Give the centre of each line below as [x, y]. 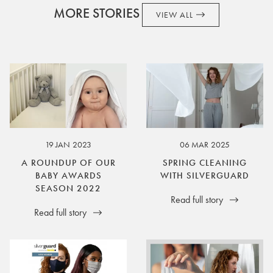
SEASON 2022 [68, 188]
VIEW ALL [176, 15]
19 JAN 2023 [68, 144]
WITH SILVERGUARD [205, 175]
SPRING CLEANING [205, 162]
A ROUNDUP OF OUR [68, 162]
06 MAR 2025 [205, 144]
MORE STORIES [97, 13]
